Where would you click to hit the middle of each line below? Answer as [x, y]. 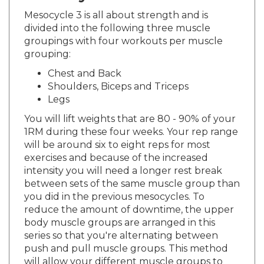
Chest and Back [85, 62]
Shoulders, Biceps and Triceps [118, 75]
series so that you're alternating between [121, 225]
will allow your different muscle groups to [123, 250]
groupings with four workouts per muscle [123, 30]
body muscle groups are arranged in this [120, 212]
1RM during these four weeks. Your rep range [131, 121]
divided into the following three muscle [117, 17]
